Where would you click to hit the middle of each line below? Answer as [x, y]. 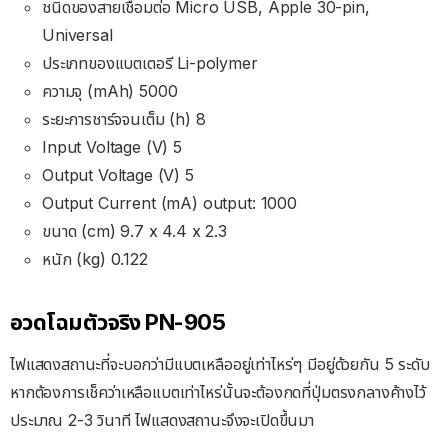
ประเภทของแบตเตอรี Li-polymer [150, 63]
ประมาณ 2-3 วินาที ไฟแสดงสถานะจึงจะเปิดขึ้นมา [162, 420]
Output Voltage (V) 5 [118, 175]
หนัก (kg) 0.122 [95, 259]
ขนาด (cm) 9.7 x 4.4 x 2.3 [134, 231]
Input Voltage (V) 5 [112, 147]
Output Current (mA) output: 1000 [169, 203]
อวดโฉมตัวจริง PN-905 [118, 322]
